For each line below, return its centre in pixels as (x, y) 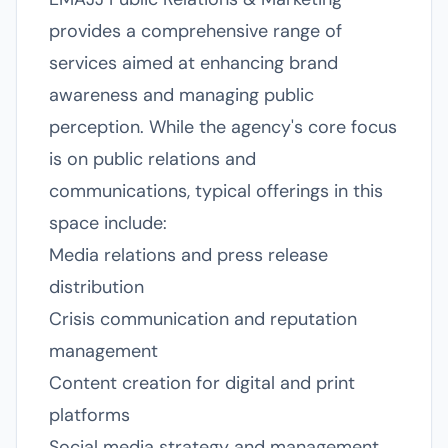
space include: (108, 223)
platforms (89, 415)
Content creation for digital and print (202, 383)
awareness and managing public (181, 95)
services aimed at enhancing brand (193, 63)
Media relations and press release (188, 255)
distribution (96, 287)
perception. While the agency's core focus (223, 127)
